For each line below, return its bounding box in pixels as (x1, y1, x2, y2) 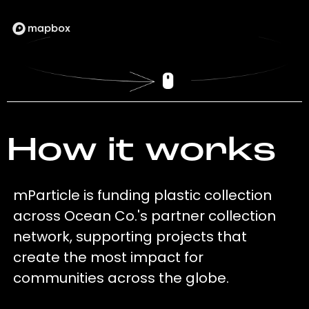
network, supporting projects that (13, 227, 248, 247)
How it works (6, 135, 276, 169)
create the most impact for (13, 248, 204, 268)
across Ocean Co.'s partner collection (13, 206, 277, 226)
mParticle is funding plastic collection (13, 186, 272, 206)
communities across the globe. (13, 268, 230, 288)
